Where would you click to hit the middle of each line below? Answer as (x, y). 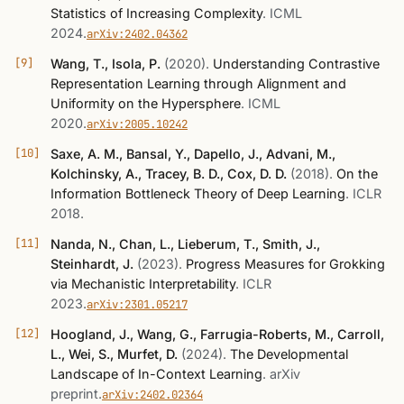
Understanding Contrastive (296, 63)
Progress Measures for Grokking (285, 263)
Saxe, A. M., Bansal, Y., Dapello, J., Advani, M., (193, 153)
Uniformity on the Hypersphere (146, 103)
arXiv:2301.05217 (137, 304)
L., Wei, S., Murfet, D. (114, 353)
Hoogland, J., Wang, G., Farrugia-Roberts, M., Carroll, (217, 334)
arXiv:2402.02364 (152, 394)
